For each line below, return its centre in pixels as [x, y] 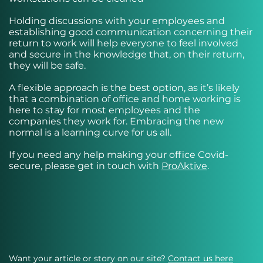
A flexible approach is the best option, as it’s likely [124, 88]
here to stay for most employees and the [104, 110]
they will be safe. [47, 65]
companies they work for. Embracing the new [116, 121]
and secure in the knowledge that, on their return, [127, 54]
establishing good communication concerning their [131, 32]
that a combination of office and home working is [125, 99]
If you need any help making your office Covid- [119, 155]
